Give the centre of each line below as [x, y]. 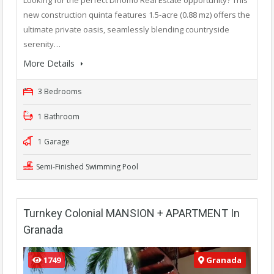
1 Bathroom [58, 116]
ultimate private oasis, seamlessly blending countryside [126, 29]
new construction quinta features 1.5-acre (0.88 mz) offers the [137, 14]
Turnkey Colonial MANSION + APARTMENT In [131, 213]
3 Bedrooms [59, 91]
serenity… [42, 44]
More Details [50, 63]
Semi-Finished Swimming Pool [88, 166]
